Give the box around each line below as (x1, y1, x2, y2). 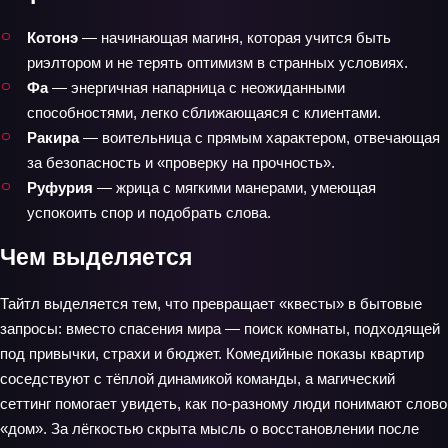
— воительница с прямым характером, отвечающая (79, 128, 440, 146)
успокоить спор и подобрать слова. (27, 203, 271, 221)
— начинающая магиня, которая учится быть (78, 28, 391, 46)
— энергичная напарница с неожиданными (48, 78, 345, 96)
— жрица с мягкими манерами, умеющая (93, 178, 376, 196)
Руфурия (27, 178, 93, 196)
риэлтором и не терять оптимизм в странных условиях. (27, 53, 408, 71)
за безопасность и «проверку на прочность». (27, 153, 335, 171)
